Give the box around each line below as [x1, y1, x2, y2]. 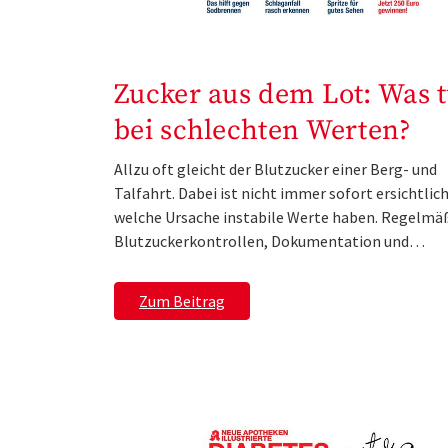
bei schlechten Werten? [114, 113, 412, 149]
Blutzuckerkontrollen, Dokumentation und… [114, 231, 425, 252]
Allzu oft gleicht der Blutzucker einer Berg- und [114, 159, 437, 180]
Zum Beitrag [139, 291, 225, 312]
